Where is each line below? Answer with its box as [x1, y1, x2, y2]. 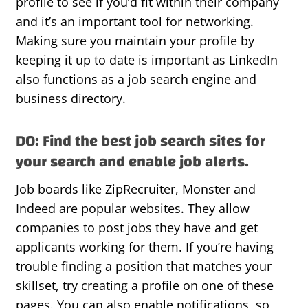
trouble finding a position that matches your [16, 258, 272, 275]
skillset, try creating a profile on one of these [16, 277, 274, 294]
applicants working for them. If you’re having [16, 239, 274, 256]
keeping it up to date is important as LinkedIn [16, 52, 278, 69]
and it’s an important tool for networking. [16, 13, 254, 30]
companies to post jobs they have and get [16, 219, 258, 236]
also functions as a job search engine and [16, 71, 256, 88]
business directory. [16, 90, 126, 107]
